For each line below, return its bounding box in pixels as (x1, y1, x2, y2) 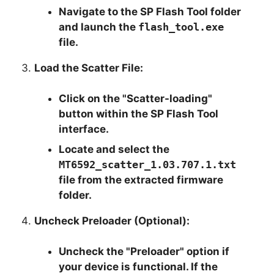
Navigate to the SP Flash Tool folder (59, 5, 242, 18)
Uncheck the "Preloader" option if (59, 245, 230, 257)
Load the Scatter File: (34, 61, 144, 74)
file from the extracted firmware (59, 173, 224, 186)
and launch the (59, 20, 139, 33)
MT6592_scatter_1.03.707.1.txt (59, 158, 237, 171)
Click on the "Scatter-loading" (59, 92, 213, 105)
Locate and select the (59, 143, 170, 155)
